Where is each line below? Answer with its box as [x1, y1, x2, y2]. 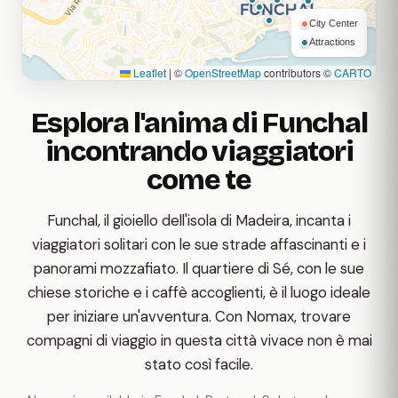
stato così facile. [145, 354, 253, 374]
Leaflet [131, 65, 166, 80]
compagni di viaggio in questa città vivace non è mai [26, 330, 372, 350]
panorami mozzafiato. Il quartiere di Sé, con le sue [34, 259, 364, 278]
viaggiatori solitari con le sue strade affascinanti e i [32, 235, 366, 254]
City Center [309, 18, 358, 28]
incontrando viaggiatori [44, 134, 354, 169]
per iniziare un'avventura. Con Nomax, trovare [47, 306, 351, 326]
